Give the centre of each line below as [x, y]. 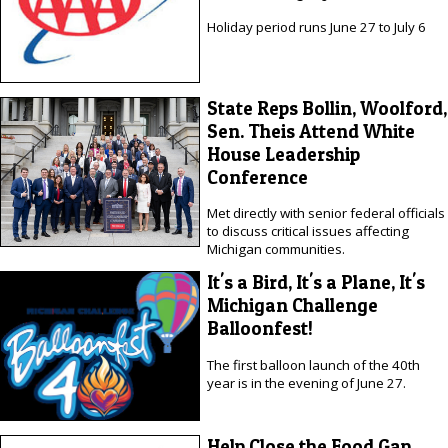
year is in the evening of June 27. [306, 382]
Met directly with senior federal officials [325, 213]
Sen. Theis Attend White [310, 131]
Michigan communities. [275, 249]
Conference [257, 177]
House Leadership [283, 154]
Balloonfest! [259, 329]
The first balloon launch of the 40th [313, 364]
